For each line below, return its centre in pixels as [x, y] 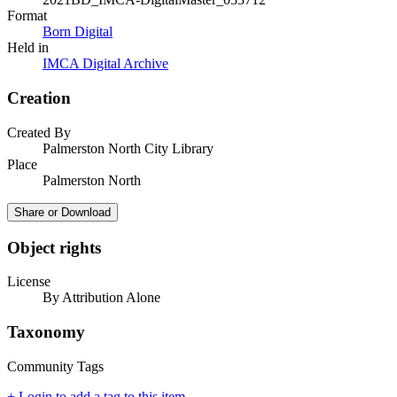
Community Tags [55, 366]
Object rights [54, 247]
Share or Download [62, 212]
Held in [28, 48]
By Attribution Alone [101, 298]
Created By [39, 132]
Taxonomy [46, 332]
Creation [39, 98]
